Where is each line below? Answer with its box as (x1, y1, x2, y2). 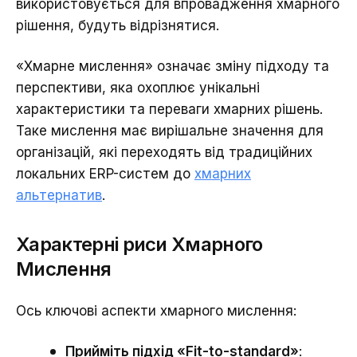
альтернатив (16, 186, 102, 203)
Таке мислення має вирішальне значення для (16, 122, 324, 139)
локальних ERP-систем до (16, 165, 194, 182)
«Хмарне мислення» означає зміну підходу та (16, 57, 329, 74)
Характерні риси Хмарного (16, 232, 263, 256)
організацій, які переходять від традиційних (16, 143, 312, 160)
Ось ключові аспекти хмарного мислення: (16, 302, 296, 319)
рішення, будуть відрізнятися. (16, 17, 219, 33)
